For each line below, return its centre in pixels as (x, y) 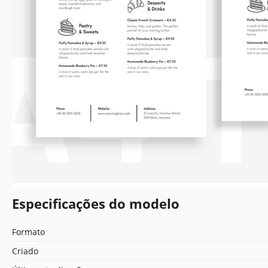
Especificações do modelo (96, 203)
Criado (25, 251)
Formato (28, 232)
